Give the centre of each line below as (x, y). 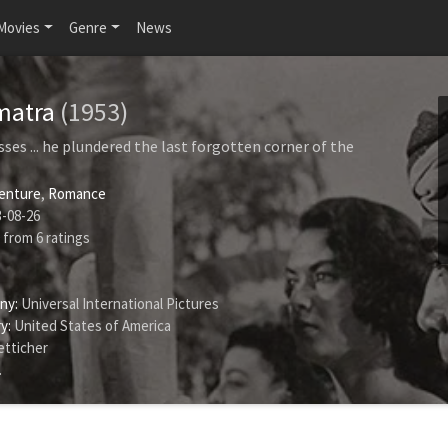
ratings (66, 237)
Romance (77, 193)
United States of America (91, 325)
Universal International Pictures (118, 303)
